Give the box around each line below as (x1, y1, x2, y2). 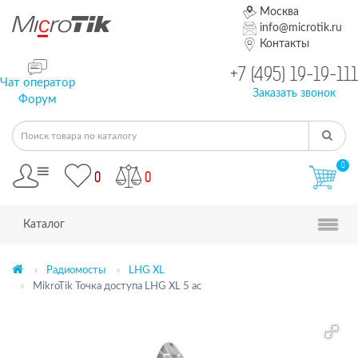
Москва (257, 6, 300, 18)
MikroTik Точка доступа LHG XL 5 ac (33, 281, 201, 292)
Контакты (256, 38, 309, 50)
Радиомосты (46, 265, 105, 276)
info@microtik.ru (257, 22, 342, 34)
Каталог (23, 219, 65, 231)
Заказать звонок (253, 88, 336, 99)
